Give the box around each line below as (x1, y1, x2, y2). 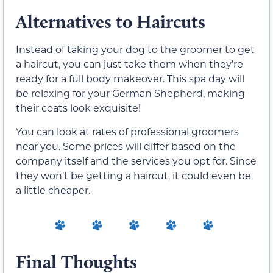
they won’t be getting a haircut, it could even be (16, 168, 251, 182)
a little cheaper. (16, 183, 90, 196)
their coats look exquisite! (16, 101, 141, 115)
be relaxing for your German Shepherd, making (16, 87, 245, 100)
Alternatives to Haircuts (16, 10, 205, 34)
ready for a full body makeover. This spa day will (16, 72, 244, 85)
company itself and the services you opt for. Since (16, 154, 257, 167)
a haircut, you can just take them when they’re (16, 57, 243, 71)
